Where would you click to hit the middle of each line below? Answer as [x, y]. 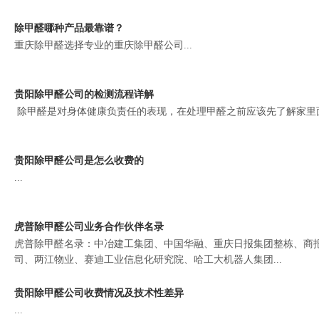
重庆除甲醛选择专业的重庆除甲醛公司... [103, 45]
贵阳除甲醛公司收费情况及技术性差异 [99, 293]
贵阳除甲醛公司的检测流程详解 [84, 94]
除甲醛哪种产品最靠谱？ [69, 28]
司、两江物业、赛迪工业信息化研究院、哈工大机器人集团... [148, 260]
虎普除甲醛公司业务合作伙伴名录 [89, 227]
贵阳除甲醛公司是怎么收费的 [79, 161]
